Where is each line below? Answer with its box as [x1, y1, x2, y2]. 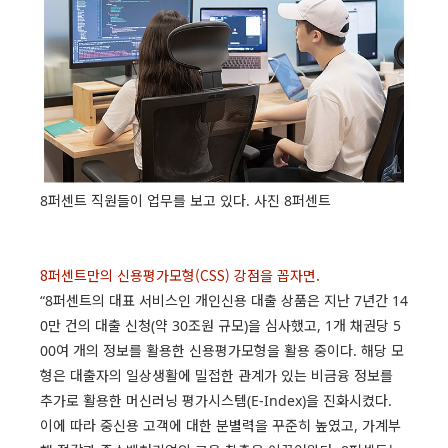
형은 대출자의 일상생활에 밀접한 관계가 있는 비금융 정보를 [40, 366, 393, 386]
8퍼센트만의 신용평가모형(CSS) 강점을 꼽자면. [40, 265, 320, 286]
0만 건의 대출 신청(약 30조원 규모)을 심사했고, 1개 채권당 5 [40, 316, 401, 336]
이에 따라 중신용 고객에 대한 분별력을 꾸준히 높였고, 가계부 [40, 416, 401, 436]
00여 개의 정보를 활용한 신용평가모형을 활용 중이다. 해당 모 [40, 341, 404, 361]
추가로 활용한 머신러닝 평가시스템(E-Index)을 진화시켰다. [40, 391, 392, 411]
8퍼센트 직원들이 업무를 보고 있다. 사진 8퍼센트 [40, 191, 331, 211]
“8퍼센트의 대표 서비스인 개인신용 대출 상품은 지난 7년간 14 [40, 291, 408, 311]
